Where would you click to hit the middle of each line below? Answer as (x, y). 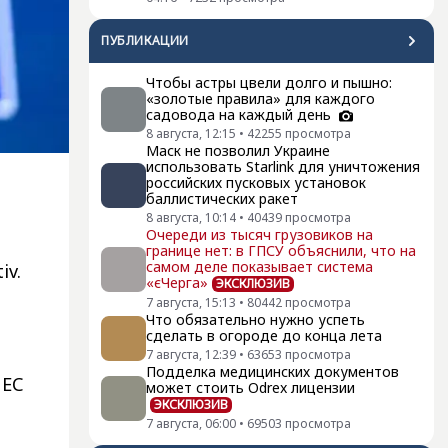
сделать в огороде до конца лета (264, 336)
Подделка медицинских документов (272, 372)
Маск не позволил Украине (238, 151)
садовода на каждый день (240, 115)
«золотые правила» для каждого (260, 99)
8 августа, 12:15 (191, 134)
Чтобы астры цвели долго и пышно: (269, 83)
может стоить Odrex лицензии (250, 388)
